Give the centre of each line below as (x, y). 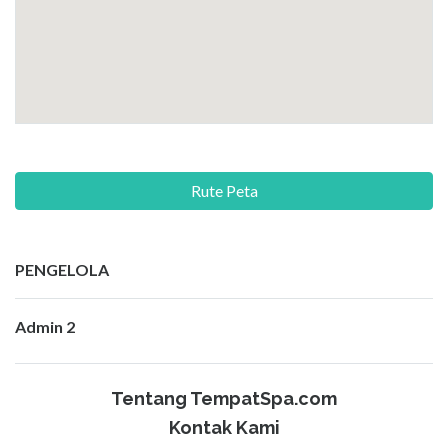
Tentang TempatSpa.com (224, 399)
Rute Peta (224, 191)
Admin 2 (45, 327)
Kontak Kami (224, 428)
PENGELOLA (62, 270)
